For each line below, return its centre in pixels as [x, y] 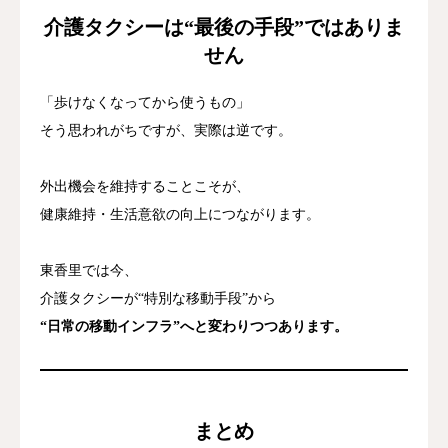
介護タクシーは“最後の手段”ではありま [224, 26]
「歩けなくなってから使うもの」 [145, 102]
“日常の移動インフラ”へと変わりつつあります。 [194, 326]
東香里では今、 [89, 270]
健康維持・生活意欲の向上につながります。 [180, 214]
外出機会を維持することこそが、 [145, 186]
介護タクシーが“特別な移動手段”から [158, 298]
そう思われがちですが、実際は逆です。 [166, 130]
